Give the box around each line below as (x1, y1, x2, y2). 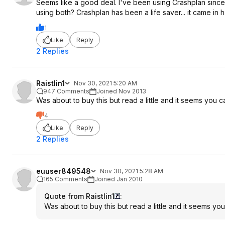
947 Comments (43, 87, 89, 95)
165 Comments (43, 175, 87, 183)
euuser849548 (36, 167, 91, 175)
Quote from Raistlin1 (44, 192, 115, 200)
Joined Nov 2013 (96, 87, 146, 95)
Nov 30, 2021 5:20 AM (74, 79, 137, 87)
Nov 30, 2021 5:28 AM (100, 167, 163, 175)
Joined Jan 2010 (94, 175, 143, 183)
